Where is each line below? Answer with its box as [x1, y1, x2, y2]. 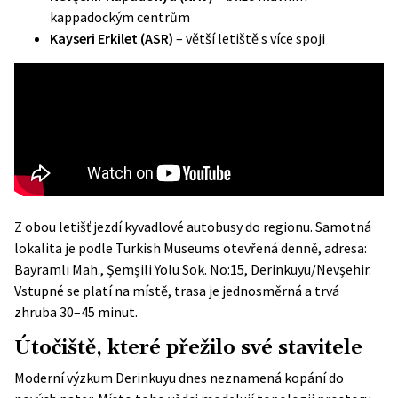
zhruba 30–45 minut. [14, 303, 138, 321]
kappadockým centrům [50, 8, 190, 26]
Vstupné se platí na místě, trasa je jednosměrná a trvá [14, 282, 339, 299]
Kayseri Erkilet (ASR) [50, 29, 173, 47]
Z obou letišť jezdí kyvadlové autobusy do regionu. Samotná [14, 218, 371, 235]
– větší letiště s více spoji [173, 29, 325, 47]
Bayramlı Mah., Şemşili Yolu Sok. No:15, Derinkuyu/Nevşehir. [14, 260, 371, 278]
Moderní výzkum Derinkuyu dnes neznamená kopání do [14, 369, 344, 386]
